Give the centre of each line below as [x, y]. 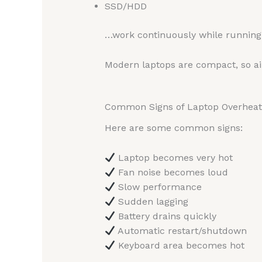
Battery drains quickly [166, 216]
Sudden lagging [151, 201]
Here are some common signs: [173, 128]
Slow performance [158, 187]
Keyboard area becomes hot [180, 245]
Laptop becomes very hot [174, 157]
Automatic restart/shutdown [181, 230]
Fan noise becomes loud [171, 172]
